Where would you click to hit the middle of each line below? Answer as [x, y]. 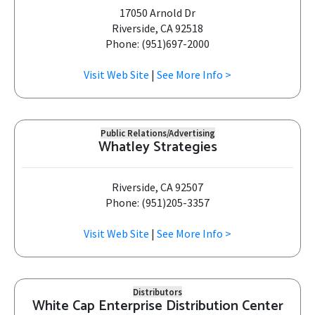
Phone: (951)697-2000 [157, 44]
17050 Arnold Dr [157, 13]
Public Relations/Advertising [157, 133]
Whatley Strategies [157, 147]
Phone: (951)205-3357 [157, 202]
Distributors [157, 292]
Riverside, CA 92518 [157, 28]
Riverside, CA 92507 [157, 187]
